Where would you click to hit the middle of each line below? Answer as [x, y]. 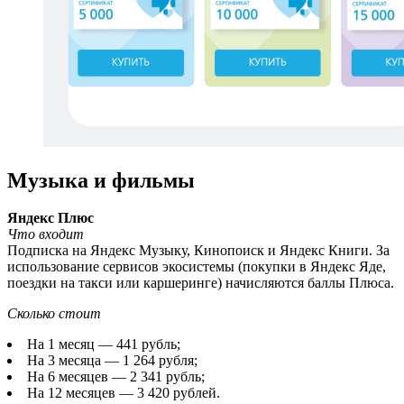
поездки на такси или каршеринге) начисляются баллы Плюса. [201, 283]
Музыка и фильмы [101, 180]
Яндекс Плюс [50, 218]
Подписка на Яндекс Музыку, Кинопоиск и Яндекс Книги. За [198, 251]
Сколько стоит [54, 314]
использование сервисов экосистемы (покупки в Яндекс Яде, [197, 267]
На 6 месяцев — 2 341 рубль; [116, 377]
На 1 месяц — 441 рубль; [104, 344]
